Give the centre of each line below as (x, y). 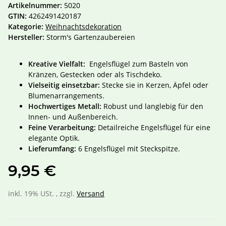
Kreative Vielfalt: (57, 64)
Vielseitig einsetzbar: (64, 85)
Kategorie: (27, 27)
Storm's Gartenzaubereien (91, 37)
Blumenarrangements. (66, 96)
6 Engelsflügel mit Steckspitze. (128, 149)
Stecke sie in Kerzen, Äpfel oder (154, 85)
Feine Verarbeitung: (62, 128)
